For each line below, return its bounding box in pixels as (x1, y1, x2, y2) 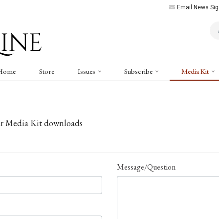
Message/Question (117, 162, 175, 173)
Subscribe (124, 66, 154, 76)
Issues (78, 66, 97, 76)
